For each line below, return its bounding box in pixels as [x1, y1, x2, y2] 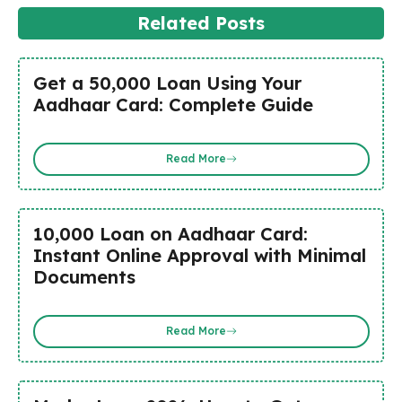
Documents [32, 265, 135, 288]
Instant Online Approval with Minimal [32, 243, 366, 267]
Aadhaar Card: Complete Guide [32, 92, 313, 116]
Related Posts [137, 12, 265, 34]
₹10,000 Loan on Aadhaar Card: [32, 222, 308, 245]
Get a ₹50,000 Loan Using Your [32, 71, 301, 94]
